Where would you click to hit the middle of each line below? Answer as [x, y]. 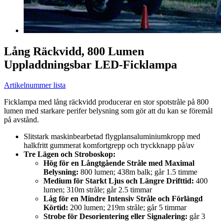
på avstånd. [21, 120]
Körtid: [56, 208]
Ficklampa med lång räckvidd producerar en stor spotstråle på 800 [106, 102]
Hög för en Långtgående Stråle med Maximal [119, 163]
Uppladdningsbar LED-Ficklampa [91, 64]
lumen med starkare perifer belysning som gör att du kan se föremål [108, 111]
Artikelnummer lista [35, 85]
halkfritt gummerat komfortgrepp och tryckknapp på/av [109, 146]
